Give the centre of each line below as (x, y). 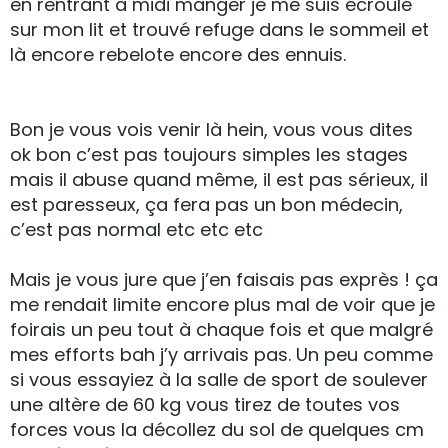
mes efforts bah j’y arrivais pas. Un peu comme (221, 354)
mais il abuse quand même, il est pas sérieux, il (219, 179)
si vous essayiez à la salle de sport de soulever (219, 379)
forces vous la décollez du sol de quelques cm (217, 429)
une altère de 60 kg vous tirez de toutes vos (205, 404)
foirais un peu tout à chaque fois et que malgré (221, 329)
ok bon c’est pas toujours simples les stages (209, 154)
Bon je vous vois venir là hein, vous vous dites (211, 129)
